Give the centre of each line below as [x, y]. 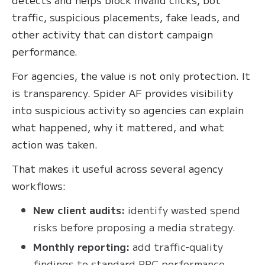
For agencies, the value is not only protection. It [131, 75]
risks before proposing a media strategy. [134, 227]
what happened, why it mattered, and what [118, 127]
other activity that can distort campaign [112, 34]
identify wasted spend [182, 209]
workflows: [39, 185]
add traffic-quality [176, 246]
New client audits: [79, 209]
